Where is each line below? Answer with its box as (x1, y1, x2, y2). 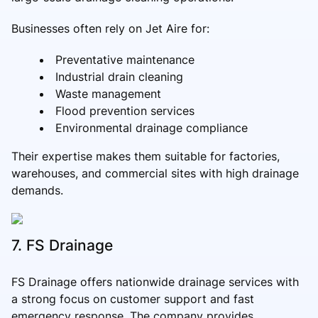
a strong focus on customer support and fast (11, 292, 254, 307)
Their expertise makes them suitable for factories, (11, 148, 280, 163)
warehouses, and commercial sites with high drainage (11, 165, 299, 180)
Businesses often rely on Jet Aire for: (11, 21, 209, 35)
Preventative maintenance (55, 52, 194, 67)
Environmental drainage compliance (55, 120, 248, 135)
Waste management (55, 86, 161, 101)
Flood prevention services (55, 103, 194, 118)
